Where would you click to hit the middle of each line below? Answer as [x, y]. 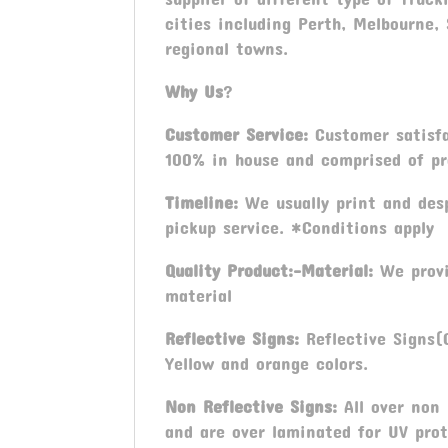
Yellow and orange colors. [267, 363]
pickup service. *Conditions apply [300, 227]
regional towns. [227, 48]
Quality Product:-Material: [273, 270]
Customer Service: [240, 134]
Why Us [194, 91]
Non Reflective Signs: [255, 406]
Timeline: [202, 202]
